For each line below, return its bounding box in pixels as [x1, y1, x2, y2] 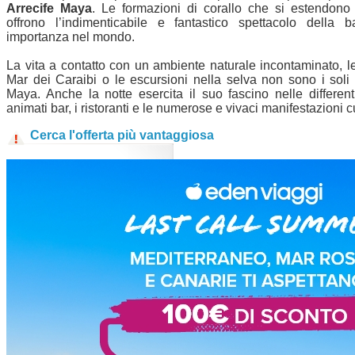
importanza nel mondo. [6, 30, 135, 44]
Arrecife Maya [6, 2, 93, 16]
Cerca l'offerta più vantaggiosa [30, 128, 214, 143]
